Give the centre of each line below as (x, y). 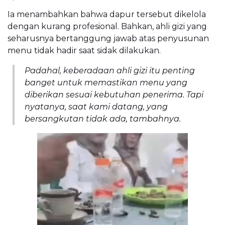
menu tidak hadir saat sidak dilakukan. (84, 50)
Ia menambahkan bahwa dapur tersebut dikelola (107, 14)
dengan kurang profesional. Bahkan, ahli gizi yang (107, 26)
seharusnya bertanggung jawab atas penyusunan (108, 38)
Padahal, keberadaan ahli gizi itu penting (110, 70)
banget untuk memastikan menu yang (106, 82)
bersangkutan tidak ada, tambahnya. (103, 119)
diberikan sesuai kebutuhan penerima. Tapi (114, 94)
